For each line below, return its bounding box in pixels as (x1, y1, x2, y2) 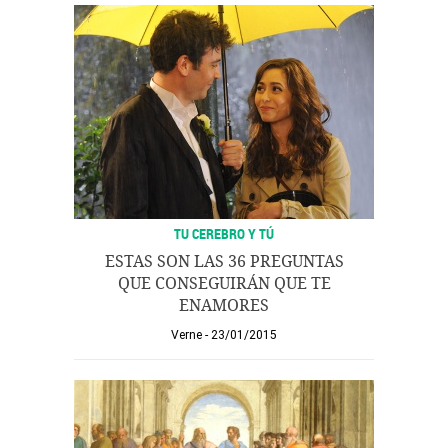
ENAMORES (179, 296, 269, 315)
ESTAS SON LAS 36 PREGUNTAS (104, 252, 344, 271)
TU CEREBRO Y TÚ (174, 224, 274, 243)
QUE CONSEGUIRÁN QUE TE (117, 274, 331, 293)
